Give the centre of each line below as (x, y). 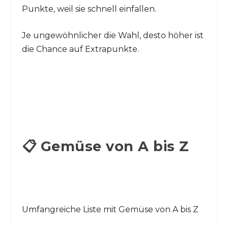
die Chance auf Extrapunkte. (80, 49)
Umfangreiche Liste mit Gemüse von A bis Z (110, 210)
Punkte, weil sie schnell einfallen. (89, 9)
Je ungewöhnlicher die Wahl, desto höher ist (112, 36)
